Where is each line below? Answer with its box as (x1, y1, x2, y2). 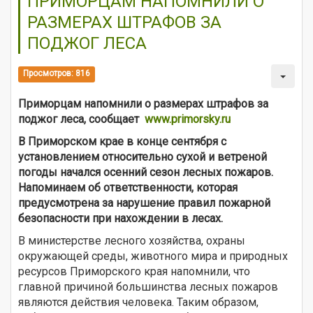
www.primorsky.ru (145, 112, 231, 126)
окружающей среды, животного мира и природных (18, 249, 288, 263)
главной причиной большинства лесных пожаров (18, 279, 278, 293)
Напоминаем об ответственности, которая (18, 180, 238, 194)
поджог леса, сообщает (18, 112, 142, 126)
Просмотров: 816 (23, 68, 91, 79)
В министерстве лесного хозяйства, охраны (18, 233, 245, 247)
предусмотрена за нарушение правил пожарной (18, 196, 270, 210)
